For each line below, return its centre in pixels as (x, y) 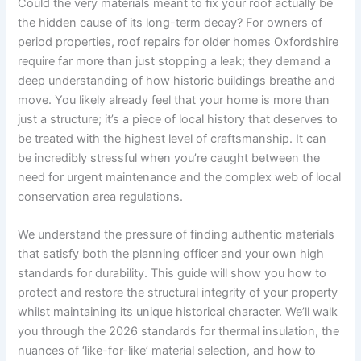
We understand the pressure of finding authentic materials (176, 235)
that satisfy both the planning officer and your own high (171, 254)
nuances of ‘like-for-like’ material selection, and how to (167, 351)
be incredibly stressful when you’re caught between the (169, 158)
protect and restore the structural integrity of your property (178, 293)
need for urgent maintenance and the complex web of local (180, 177)
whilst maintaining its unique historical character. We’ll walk (178, 312)
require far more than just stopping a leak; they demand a (174, 61)
